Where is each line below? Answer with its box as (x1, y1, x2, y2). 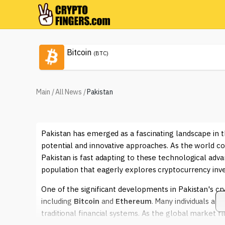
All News (55, 87, 82, 96)
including (41, 196, 74, 206)
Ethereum (116, 196, 152, 206)
